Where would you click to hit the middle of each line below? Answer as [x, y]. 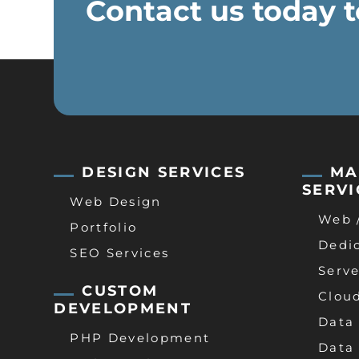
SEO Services [120, 253]
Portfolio [104, 228]
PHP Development [140, 338]
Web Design [116, 202]
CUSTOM [120, 291]
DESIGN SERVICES [164, 173]
